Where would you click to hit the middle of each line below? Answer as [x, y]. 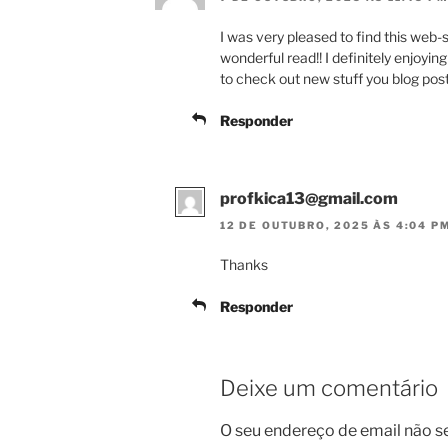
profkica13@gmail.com [309, 199]
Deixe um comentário [329, 387]
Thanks [244, 264]
